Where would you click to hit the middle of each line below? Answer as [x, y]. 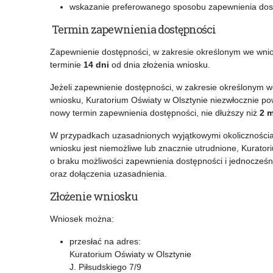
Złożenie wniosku [94, 197]
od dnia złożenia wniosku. [160, 65]
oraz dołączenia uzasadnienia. [108, 174]
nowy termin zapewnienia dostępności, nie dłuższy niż [155, 113]
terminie [67, 65]
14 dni [96, 65]
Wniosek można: [82, 219]
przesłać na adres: [105, 242]
